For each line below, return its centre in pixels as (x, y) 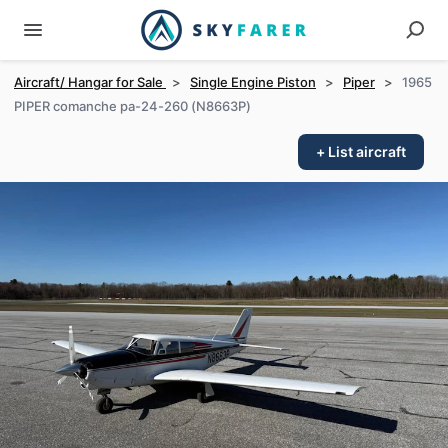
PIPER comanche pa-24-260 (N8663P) (132, 106)
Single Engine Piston (253, 82)
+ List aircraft (361, 151)
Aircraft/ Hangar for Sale (90, 82)
